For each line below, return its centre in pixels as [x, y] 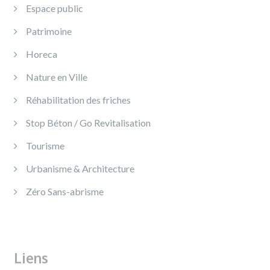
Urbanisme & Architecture [80, 168]
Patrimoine [49, 31]
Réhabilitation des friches [78, 100]
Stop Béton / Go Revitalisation [88, 123]
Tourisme [45, 146]
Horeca [42, 54]
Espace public [55, 8]
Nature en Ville [57, 77]
